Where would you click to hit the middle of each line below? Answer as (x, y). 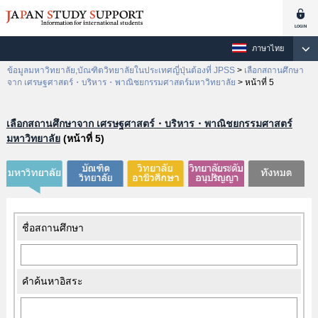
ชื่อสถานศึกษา (53, 228)
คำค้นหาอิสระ (52, 281)
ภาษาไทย (268, 48)
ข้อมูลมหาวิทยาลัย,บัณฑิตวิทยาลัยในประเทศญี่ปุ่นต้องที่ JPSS (121, 70)
